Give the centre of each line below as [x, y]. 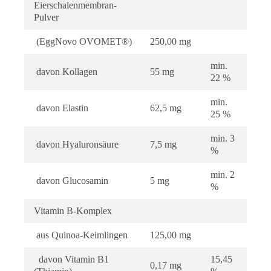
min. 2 [223, 174]
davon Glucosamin [71, 180]
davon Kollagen [66, 71]
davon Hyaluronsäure [76, 144]
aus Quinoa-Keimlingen [81, 235]
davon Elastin [61, 108]
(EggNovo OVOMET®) [83, 41]
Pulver [46, 17]
